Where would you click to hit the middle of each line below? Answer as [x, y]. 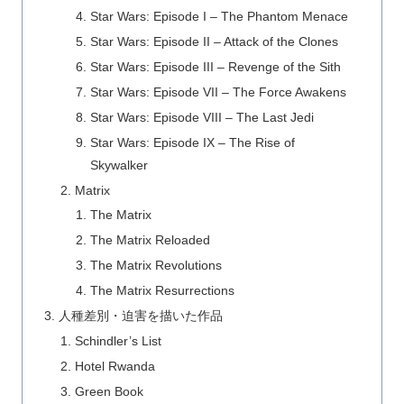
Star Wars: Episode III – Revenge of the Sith [215, 67]
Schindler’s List [118, 340]
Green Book [109, 391]
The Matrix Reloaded [150, 240]
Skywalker [119, 165]
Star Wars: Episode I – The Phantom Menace [219, 17]
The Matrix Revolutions [156, 266]
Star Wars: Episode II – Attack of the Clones [214, 42]
